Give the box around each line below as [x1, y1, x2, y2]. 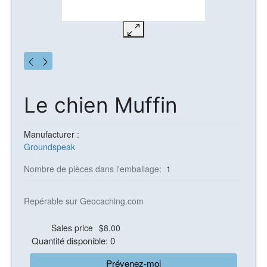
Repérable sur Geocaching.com [24, 195, 144, 207]
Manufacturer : [24, 128, 79, 141]
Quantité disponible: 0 [32, 234, 115, 247]
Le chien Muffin [24, 92, 178, 119]
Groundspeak [24, 141, 75, 153]
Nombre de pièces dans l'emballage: [24, 163, 164, 175]
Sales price [51, 222, 94, 234]
